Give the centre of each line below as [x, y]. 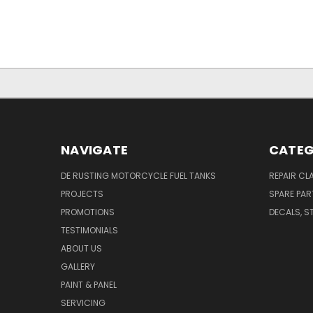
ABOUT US [81, 248]
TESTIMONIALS [89, 230]
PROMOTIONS [88, 212]
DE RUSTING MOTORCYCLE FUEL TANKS [138, 175]
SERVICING [83, 303]
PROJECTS [82, 194]
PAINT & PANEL [89, 284]
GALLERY [78, 266]
